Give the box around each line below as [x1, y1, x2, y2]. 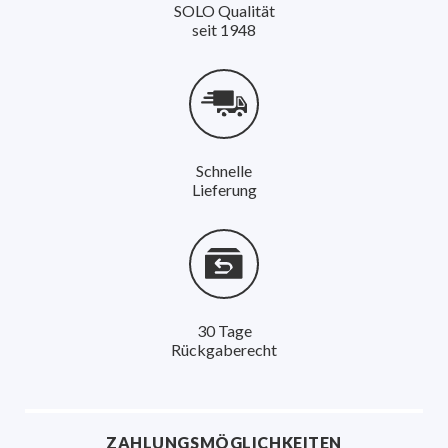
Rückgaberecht [171, 339, 277, 359]
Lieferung [191, 179, 257, 199]
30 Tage [196, 320, 252, 340]
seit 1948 [192, 19, 256, 39]
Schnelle [196, 160, 252, 180]
